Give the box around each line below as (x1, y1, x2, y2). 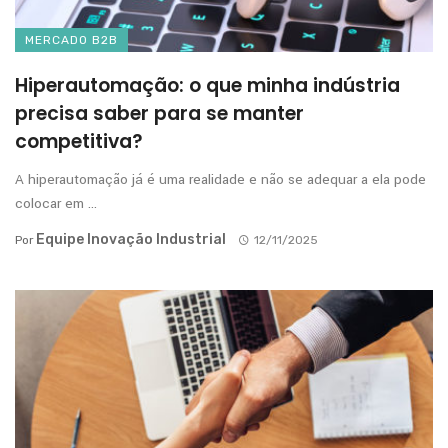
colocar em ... (15, 194, 97, 214)
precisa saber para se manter (15, 100, 304, 128)
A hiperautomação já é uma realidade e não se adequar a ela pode (15, 170, 426, 190)
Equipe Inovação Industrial (36, 231, 226, 249)
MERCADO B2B (25, 33, 118, 48)
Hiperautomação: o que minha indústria (15, 72, 400, 100)
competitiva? (15, 128, 143, 156)
